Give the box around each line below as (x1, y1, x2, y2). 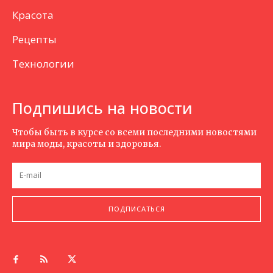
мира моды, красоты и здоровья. (12, 138, 161, 149)
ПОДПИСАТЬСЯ (108, 204, 165, 214)
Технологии (12, 56, 74, 71)
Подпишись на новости (12, 97, 193, 118)
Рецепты (12, 32, 57, 46)
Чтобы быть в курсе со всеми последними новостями (12, 126, 257, 138)
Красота (12, 7, 54, 22)
